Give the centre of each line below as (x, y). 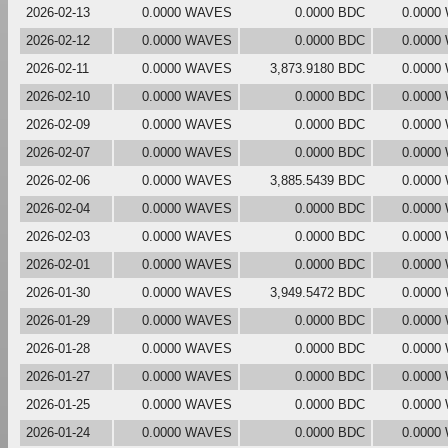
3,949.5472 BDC (317, 292)
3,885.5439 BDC (317, 180)
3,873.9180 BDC (317, 68)
